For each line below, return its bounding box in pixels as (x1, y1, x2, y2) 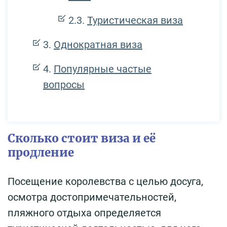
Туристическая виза (87, 14, 183, 26)
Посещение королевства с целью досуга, (8, 175, 203, 187)
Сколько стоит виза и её (8, 131, 156, 145)
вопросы (43, 78, 85, 91)
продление (8, 145, 74, 160)
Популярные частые (54, 62, 152, 75)
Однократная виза (54, 38, 142, 51)
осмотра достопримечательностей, (8, 191, 176, 203)
